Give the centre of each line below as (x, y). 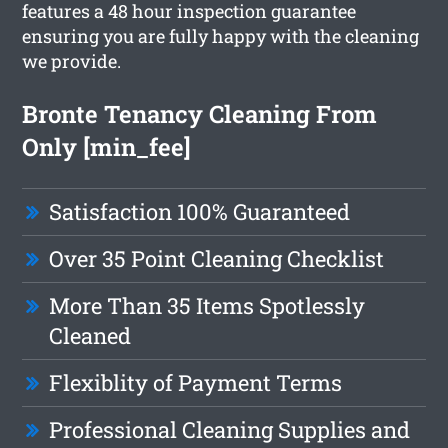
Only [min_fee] (107, 146)
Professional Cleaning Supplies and (230, 429)
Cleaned (90, 335)
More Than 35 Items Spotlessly (207, 305)
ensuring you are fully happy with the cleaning (221, 35)
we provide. (72, 60)
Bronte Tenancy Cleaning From (200, 113)
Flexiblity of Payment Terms (196, 382)
